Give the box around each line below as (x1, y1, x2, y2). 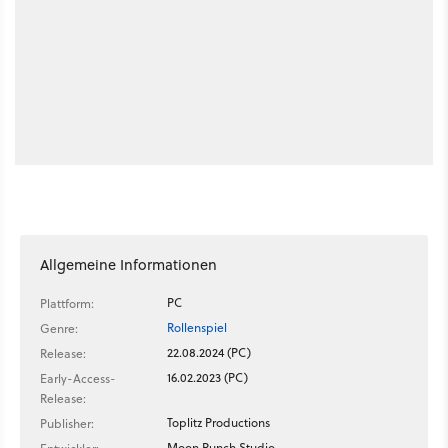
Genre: (40, 319, 78, 337)
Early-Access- (40, 369, 116, 387)
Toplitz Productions (167, 413, 270, 431)
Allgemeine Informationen (40, 253, 217, 275)
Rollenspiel (167, 318, 227, 336)
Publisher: (40, 414, 94, 432)
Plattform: (40, 294, 94, 312)
